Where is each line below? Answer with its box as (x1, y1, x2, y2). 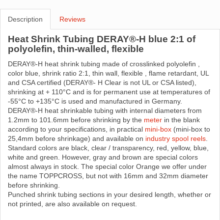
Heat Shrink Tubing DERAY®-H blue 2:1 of (8, 34, 195, 45)
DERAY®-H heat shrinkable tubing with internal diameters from (8, 107, 202, 115)
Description (8, 15, 43, 24)
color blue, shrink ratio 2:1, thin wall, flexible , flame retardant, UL (8, 69, 209, 78)
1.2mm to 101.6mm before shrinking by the (8, 116, 144, 124)
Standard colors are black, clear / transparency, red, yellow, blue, (8, 144, 209, 152)
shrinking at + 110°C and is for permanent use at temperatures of (8, 88, 210, 96)
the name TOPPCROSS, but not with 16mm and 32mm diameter (8, 172, 208, 180)
